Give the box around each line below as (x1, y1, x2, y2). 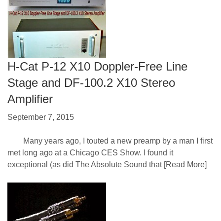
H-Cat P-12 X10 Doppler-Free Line (7, 59, 187, 73)
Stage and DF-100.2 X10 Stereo (7, 75, 175, 89)
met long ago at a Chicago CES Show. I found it (7, 148, 173, 157)
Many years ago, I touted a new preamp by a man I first (7, 137, 213, 146)
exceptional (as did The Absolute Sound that (7, 160, 162, 169)
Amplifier (7, 92, 53, 106)
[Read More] (162, 160, 207, 169)
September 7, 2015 (7, 113, 74, 122)
